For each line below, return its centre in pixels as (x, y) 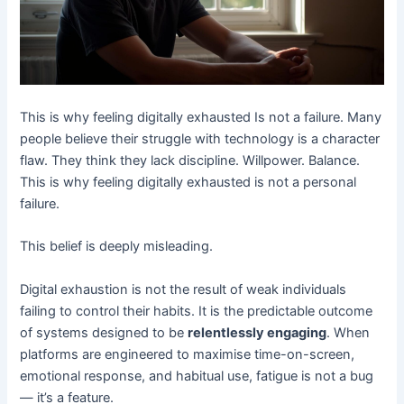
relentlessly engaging (257, 332)
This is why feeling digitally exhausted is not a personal (188, 182)
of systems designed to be (104, 332)
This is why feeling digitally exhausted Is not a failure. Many (201, 117)
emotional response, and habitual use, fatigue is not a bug (197, 376)
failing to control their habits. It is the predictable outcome (197, 311)
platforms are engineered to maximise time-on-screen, (188, 354)
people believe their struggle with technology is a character (200, 138)
